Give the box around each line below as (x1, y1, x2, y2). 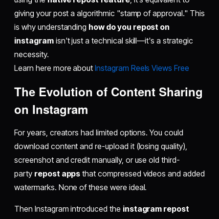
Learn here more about (14, 63, 95, 73)
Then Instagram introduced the (14, 204, 123, 214)
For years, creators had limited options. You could (14, 128, 183, 138)
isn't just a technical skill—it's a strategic (53, 36, 193, 46)
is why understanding (14, 22, 89, 32)
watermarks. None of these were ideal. (14, 182, 147, 193)
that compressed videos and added (80, 169, 205, 179)
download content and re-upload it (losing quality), (14, 141, 187, 152)
